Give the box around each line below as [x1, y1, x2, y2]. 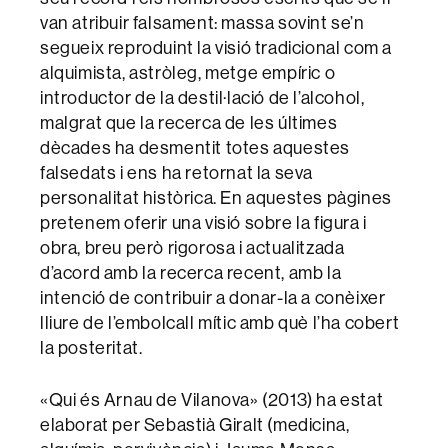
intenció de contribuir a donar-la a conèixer [40, 288, 386, 308]
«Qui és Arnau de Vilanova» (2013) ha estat [40, 390, 384, 410]
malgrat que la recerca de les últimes [40, 113, 338, 133]
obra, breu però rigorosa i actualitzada [40, 238, 345, 258]
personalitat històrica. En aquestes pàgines [40, 188, 392, 208]
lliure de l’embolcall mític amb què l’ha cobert [40, 313, 400, 333]
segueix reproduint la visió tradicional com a [40, 38, 393, 58]
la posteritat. [40, 338, 143, 358]
